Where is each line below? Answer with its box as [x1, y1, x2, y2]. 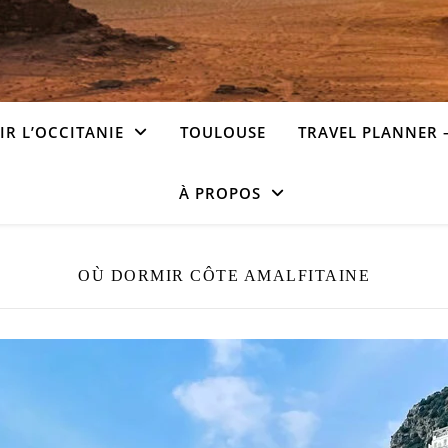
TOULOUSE [179, 122, 266, 142]
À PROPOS [179, 183, 261, 203]
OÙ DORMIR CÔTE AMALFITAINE [78, 267, 370, 284]
